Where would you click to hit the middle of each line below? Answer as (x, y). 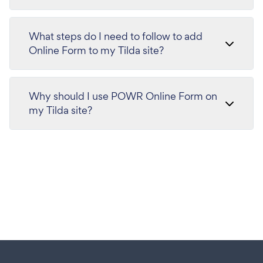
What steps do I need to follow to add (116, 36)
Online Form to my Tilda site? (96, 50)
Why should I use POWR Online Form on (123, 96)
